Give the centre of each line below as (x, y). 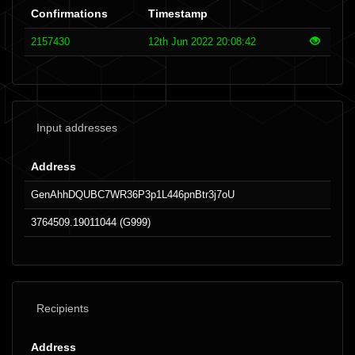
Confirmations (69, 13)
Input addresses (77, 128)
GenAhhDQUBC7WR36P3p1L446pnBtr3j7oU (133, 195)
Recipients (63, 308)
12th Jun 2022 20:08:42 (202, 42)
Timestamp (178, 13)
